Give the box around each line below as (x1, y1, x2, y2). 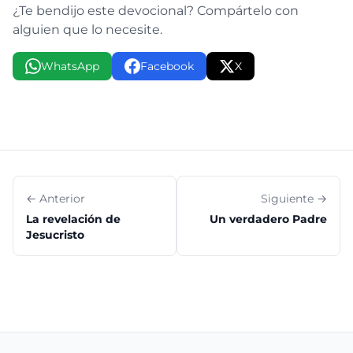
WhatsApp (41, 59, 99, 73)
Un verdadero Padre (210, 212, 327, 226)
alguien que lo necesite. (13, 22, 162, 37)
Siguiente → (261, 191, 327, 206)
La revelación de (26, 212, 121, 226)
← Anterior (26, 191, 85, 206)
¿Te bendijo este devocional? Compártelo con (13, 3, 299, 18)
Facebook (140, 59, 194, 73)
